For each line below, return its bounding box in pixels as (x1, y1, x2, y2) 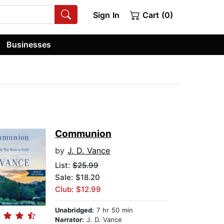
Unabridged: (55, 206, 94, 214)
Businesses (6, 39, 51, 49)
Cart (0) (140, 10, 173, 20)
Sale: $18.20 (55, 172, 100, 182)
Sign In (92, 10, 119, 20)
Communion (55, 128, 112, 140)
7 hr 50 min (94, 206, 133, 214)
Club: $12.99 (55, 184, 101, 194)
